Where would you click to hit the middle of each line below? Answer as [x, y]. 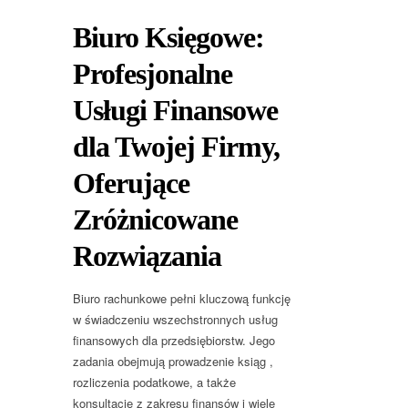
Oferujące [131, 184]
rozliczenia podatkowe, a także [154, 382]
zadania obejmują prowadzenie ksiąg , [173, 362]
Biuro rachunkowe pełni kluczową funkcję [182, 299]
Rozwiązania [147, 256]
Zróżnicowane [155, 220]
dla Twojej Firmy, [176, 147]
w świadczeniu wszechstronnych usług [175, 320]
